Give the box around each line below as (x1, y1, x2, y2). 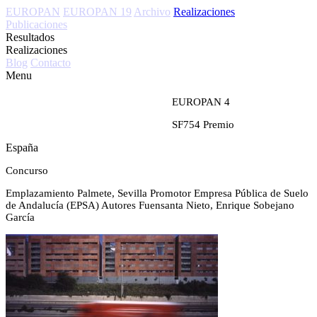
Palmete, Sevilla (77, 188, 147, 199)
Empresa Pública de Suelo (194, 188, 309, 199)
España (6, 142, 38, 154)
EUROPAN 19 (63, 6, 132, 18)
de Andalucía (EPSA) (6, 200, 99, 211)
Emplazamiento (6, 188, 74, 199)
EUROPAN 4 (172, 96, 230, 108)
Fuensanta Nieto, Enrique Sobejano (139, 200, 294, 211)
